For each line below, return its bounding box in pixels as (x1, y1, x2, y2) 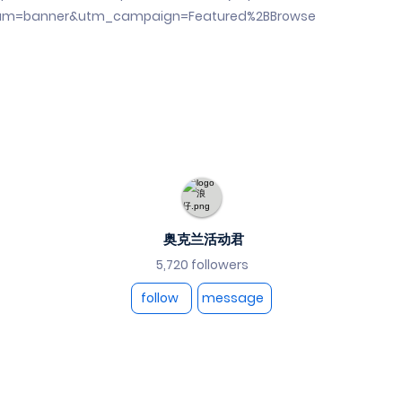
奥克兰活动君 (162, 230, 244, 249)
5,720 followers (156, 256, 249, 274)
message (202, 289, 264, 307)
